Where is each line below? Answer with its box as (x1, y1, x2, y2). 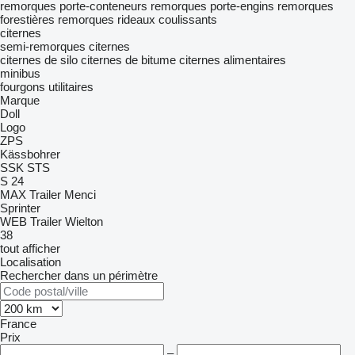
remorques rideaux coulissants (58, 13, 217, 26)
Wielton (65, 215, 103, 228)
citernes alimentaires (179, 53, 286, 67)
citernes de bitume (81, 53, 176, 67)
